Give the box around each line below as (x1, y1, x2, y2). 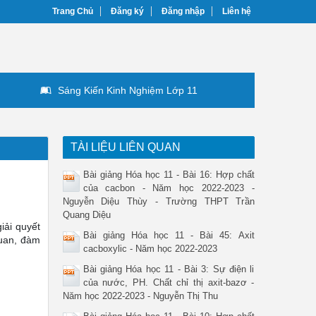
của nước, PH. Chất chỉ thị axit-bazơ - (83, 277, 255, 288)
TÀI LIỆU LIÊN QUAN (70, 141, 181, 153)
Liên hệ (222, 6, 251, 16)
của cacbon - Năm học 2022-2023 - (83, 183, 255, 193)
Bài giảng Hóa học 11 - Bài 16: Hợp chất (83, 169, 255, 180)
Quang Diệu (62, 209, 111, 220)
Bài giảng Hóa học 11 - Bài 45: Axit (83, 230, 255, 241)
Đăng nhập (162, 6, 205, 16)
